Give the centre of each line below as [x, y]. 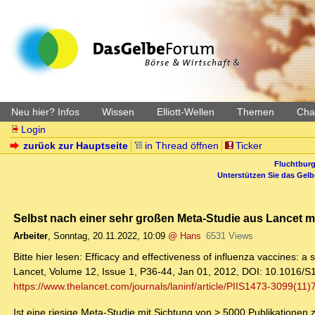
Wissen [118, 112]
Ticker [249, 146]
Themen [256, 112]
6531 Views [229, 236]
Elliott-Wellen [186, 112]
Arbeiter [31, 236]
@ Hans [185, 236]
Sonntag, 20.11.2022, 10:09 [109, 236]
